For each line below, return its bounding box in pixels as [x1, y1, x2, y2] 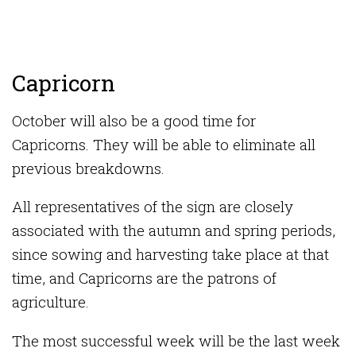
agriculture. [12, 292, 93, 312]
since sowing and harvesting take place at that [12, 244, 329, 265]
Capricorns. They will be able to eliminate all [12, 133, 315, 154]
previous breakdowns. [12, 157, 168, 178]
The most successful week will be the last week [12, 331, 340, 351]
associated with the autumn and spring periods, [12, 220, 335, 241]
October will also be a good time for [12, 110, 256, 130]
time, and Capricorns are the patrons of [12, 268, 277, 288]
